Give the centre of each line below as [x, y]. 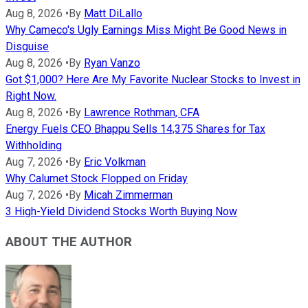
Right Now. [31, 96]
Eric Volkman [115, 162]
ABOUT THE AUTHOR [69, 242]
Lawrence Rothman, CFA [142, 112]
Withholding [34, 145]
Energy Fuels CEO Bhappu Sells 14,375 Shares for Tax [135, 129]
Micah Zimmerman [128, 195]
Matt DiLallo [113, 13]
